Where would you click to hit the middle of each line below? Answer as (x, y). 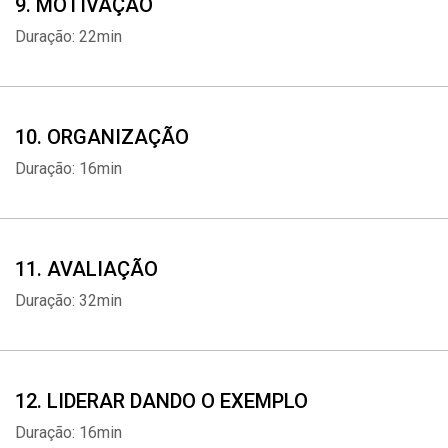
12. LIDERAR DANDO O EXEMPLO (161, 401)
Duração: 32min (68, 300)
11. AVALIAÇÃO (86, 269)
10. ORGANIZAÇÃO (102, 137)
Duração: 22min (68, 36)
